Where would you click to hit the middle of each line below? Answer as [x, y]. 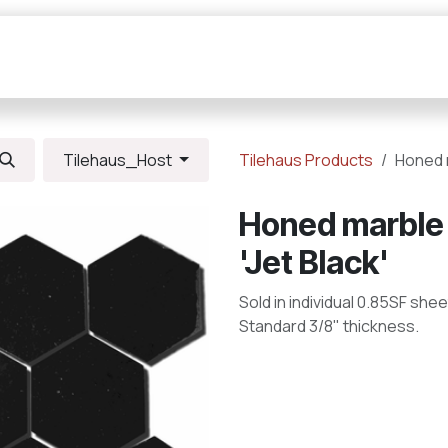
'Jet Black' [314, 262]
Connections [365, 56]
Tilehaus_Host [119, 160]
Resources [216, 56]
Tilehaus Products [306, 160]
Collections [74, 56]
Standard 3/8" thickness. [329, 326]
